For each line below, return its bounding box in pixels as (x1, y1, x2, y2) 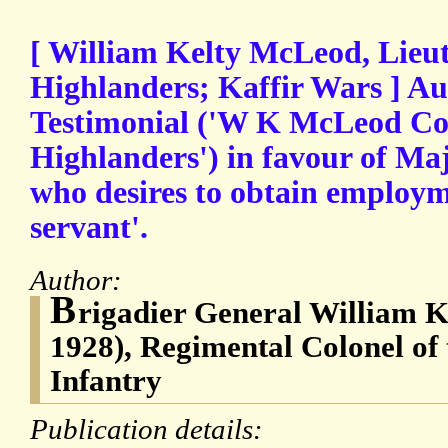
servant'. (30, 210, 148, 246)
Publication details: (30, 413, 270, 446)
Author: (30, 264, 129, 297)
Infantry (50, 363, 162, 399)
